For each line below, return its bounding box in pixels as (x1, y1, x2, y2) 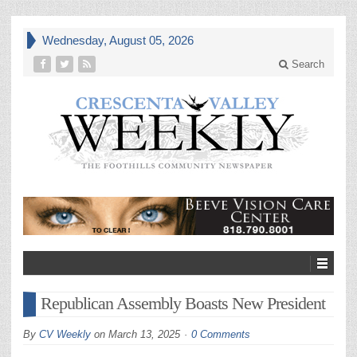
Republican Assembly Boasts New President (41, 293, 325, 313)
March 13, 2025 (108, 328, 180, 340)
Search (288, 58, 324, 70)
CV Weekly (39, 328, 91, 340)
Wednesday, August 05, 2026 (42, 33, 194, 47)
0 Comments (191, 328, 250, 340)
